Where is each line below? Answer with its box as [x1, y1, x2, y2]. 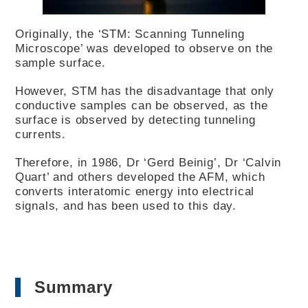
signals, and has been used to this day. [14, 198, 237, 212]
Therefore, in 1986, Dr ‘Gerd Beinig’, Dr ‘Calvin [14, 155, 282, 169]
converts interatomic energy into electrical [14, 184, 255, 198]
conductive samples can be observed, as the [14, 98, 268, 112]
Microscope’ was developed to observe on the [14, 41, 274, 55]
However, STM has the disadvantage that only [14, 83, 275, 98]
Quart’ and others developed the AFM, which [14, 169, 265, 184]
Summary [34, 277, 113, 296]
